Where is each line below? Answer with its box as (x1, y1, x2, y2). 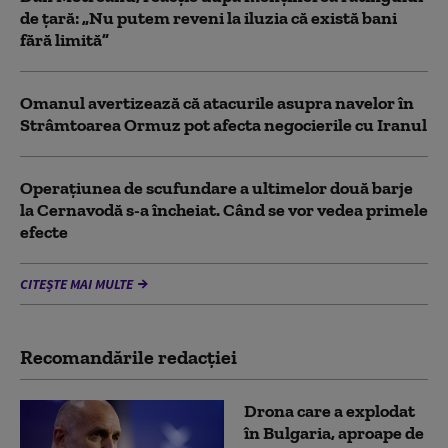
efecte (20, 221, 68, 244)
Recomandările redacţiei (20, 345, 237, 370)
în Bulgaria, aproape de (244, 422, 424, 445)
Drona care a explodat (244, 400, 415, 423)
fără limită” (20, 29, 109, 52)
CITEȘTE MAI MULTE (20, 275, 133, 294)
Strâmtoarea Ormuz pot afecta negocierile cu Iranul (20, 114, 427, 137)
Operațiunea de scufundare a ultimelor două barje (20, 177, 413, 200)
